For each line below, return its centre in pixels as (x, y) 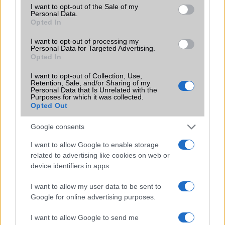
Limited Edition (43, 33)
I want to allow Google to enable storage (95, 144)
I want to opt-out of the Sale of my (84, 6)
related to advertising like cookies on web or (100, 155)
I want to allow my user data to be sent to (96, 186)
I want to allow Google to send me (85, 217)
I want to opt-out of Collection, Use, (86, 76)
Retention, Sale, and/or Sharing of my (90, 83)
